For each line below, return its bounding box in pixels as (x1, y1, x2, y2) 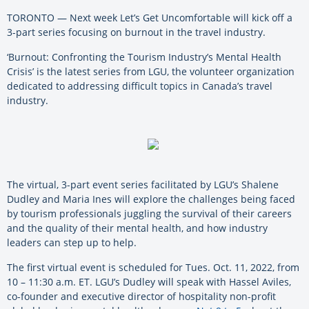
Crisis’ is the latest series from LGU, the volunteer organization (7, 64, 295, 78)
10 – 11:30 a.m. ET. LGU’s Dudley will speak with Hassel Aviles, (7, 275, 291, 288)
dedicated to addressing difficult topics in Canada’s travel (7, 79, 272, 92)
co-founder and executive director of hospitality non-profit (7, 289, 276, 303)
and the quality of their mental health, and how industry (7, 221, 268, 235)
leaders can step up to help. (7, 235, 137, 249)
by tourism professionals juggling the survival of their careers (7, 206, 292, 220)
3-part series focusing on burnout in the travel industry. (7, 25, 266, 39)
